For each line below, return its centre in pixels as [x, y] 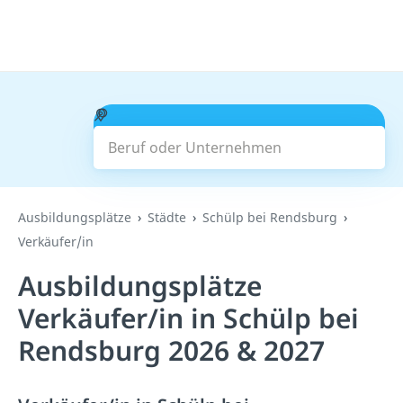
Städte [167, 217]
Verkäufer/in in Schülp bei [188, 318]
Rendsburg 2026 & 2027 [171, 350]
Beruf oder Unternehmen [193, 114]
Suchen [239, 137]
